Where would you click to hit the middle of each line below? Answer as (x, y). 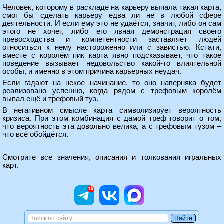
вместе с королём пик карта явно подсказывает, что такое (112, 55)
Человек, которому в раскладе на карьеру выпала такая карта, (112, 7)
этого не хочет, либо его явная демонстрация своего (112, 31)
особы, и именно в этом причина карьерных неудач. (92, 71)
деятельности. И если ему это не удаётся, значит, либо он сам (112, 23)
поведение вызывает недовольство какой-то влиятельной (112, 63)
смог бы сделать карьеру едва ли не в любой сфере (112, 15)
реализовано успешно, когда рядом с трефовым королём (112, 91)
